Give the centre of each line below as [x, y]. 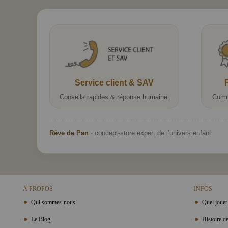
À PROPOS [38, 189]
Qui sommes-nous [52, 202]
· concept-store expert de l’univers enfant [150, 133]
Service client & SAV [114, 82]
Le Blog [40, 219]
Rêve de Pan [69, 133]
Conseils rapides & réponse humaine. [114, 97]
